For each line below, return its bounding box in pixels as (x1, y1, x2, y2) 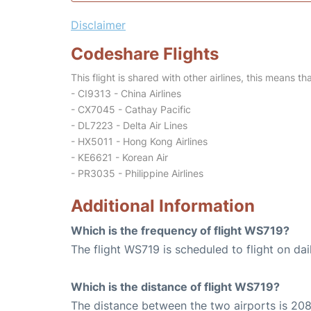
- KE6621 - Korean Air (71, 151, 168, 163)
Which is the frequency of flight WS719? (71, 224, 289, 237)
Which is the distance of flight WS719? (71, 280, 280, 294)
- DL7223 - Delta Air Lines (71, 119, 187, 131)
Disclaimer (71, 18, 126, 32)
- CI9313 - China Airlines (71, 87, 181, 99)
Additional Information (71, 196, 255, 216)
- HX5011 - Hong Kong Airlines (71, 135, 208, 147)
